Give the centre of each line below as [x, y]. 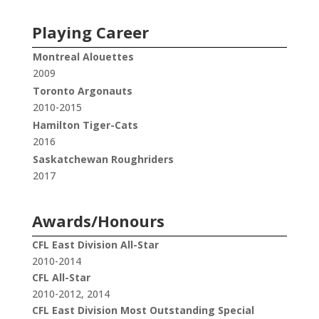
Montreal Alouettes [83, 57]
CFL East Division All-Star [95, 245]
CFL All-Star [61, 278]
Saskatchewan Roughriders [103, 159]
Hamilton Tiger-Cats [85, 125]
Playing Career [90, 32]
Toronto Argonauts [82, 91]
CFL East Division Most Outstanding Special [143, 310]
